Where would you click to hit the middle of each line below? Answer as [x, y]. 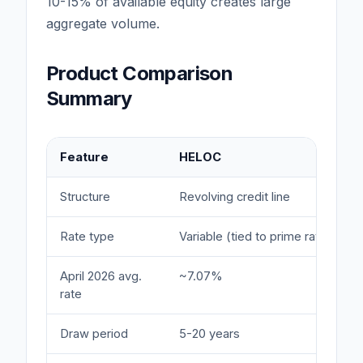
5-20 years [209, 333]
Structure [85, 196]
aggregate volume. [103, 23]
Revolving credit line [235, 196]
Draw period [94, 333]
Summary [89, 98]
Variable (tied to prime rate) [255, 236]
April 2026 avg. [101, 276]
